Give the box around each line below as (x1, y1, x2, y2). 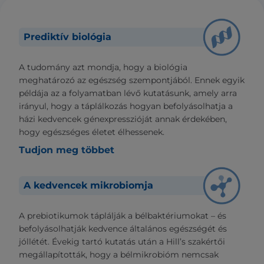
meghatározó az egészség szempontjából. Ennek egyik (19, 75, 245, 86)
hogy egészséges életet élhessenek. (19, 127, 164, 138)
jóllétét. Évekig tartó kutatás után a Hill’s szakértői (19, 236, 225, 247)
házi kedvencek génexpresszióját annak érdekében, (19, 114, 227, 125)
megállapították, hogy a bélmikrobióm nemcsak (19, 249, 219, 260)
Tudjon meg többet (19, 144, 114, 156)
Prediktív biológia (24, 31, 111, 43)
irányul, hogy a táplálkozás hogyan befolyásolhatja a (19, 101, 233, 112)
